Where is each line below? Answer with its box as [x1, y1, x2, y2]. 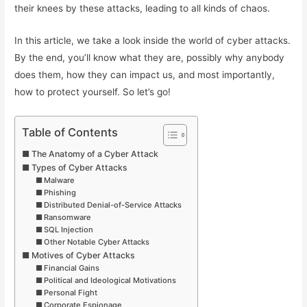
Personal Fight [43, 287, 97, 297]
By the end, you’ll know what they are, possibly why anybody [14, 51, 285, 63]
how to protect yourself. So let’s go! [14, 86, 171, 97]
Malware [43, 175, 75, 185]
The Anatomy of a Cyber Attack [31, 148, 158, 159]
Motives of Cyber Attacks [31, 249, 135, 260]
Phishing [43, 187, 76, 197]
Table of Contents [22, 125, 119, 139]
